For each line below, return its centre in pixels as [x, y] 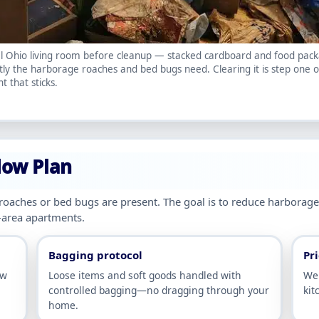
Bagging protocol [95, 255]
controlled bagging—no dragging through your [159, 291]
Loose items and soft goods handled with [145, 276]
